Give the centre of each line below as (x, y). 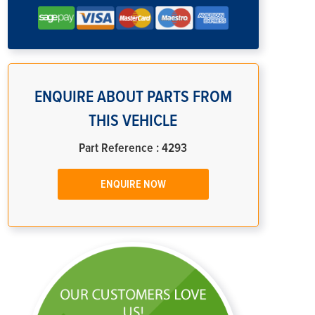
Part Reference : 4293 (133, 148)
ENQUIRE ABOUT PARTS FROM (133, 97)
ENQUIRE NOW (133, 184)
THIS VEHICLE (133, 121)
